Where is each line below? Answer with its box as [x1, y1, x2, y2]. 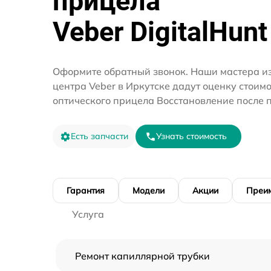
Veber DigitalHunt [53, 16, 267, 48]
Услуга [72, 208, 104, 221]
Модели [132, 185, 165, 197]
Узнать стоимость [156, 131, 227, 142]
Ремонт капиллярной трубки [75, 250, 210, 263]
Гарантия [67, 185, 105, 197]
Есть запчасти [71, 131, 128, 142]
